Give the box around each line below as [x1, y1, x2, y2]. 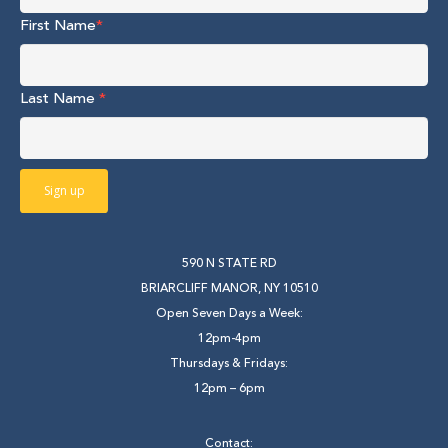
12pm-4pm [197, 328, 261, 348]
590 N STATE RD [181, 253, 277, 273]
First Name [20, 14, 96, 37]
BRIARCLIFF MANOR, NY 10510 [140, 278, 318, 298]
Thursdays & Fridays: [170, 353, 288, 373]
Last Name [20, 87, 99, 110]
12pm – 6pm [193, 378, 265, 398]
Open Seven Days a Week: [155, 303, 303, 323]
